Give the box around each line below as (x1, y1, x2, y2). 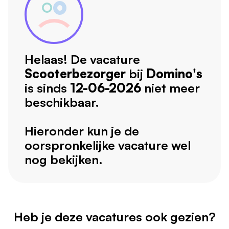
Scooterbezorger (25, 66, 126, 82)
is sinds (25, 80, 70, 96)
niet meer (144, 80, 200, 96)
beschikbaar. (25, 95, 99, 110)
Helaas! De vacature (25, 52, 140, 67)
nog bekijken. (25, 152, 103, 168)
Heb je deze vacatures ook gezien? (13, 209, 216, 225)
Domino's (146, 66, 202, 82)
